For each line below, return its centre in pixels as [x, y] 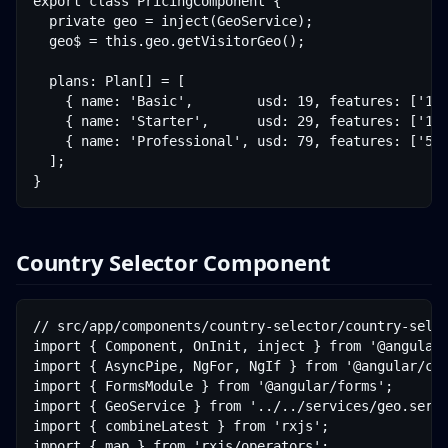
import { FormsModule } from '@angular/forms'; [213, 386]
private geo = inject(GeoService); [173, 21]
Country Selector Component [173, 262]
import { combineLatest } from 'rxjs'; [181, 426]
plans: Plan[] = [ [109, 81]
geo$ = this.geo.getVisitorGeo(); [169, 41]
